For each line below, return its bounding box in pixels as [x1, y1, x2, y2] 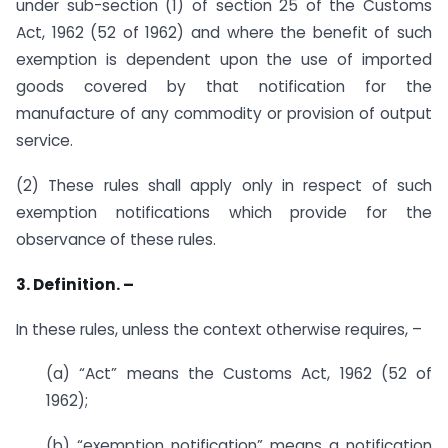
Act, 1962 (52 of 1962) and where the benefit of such [16, 22, 432, 44]
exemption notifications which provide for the [16, 201, 432, 223]
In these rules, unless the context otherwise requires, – [16, 318, 422, 340]
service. [16, 130, 73, 152]
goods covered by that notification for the [16, 76, 432, 98]
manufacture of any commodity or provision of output [16, 103, 432, 125]
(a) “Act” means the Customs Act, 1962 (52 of [46, 363, 432, 385]
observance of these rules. [16, 228, 216, 250]
